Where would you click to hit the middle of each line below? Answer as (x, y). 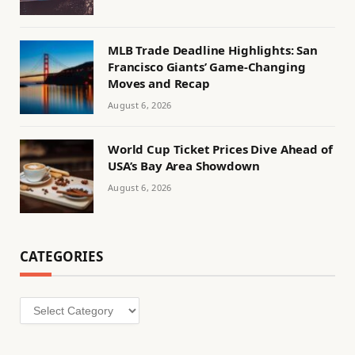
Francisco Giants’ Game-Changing (207, 67)
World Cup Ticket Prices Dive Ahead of (220, 149)
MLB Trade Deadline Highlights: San (213, 50)
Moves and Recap (159, 84)
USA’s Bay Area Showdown (184, 166)
